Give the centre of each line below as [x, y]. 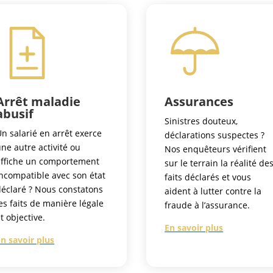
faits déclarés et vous [208, 177]
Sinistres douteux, [201, 121]
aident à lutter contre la [213, 191]
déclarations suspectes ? [215, 135]
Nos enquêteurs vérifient [216, 149]
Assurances [199, 102]
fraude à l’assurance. [207, 205]
